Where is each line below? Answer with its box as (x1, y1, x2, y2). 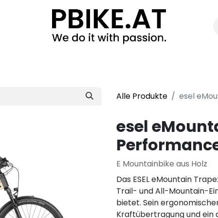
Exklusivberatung (87, 56, 152, 67)
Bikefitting (33, 56, 71, 67)
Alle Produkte (116, 91, 167, 102)
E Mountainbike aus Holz (116, 158, 207, 169)
